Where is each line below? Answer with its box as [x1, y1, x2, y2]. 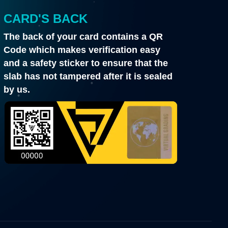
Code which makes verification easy [4, 44, 161, 55]
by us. [4, 84, 31, 95]
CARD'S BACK [4, 11, 88, 25]
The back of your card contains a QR [4, 31, 163, 42]
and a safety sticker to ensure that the [4, 58, 168, 68]
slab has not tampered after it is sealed [4, 71, 173, 81]
